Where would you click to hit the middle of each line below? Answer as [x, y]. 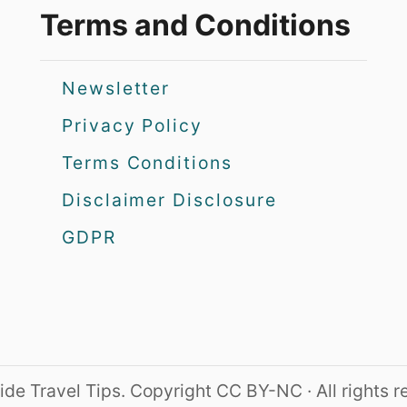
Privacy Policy [132, 125]
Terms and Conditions [195, 25]
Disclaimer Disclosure [169, 199]
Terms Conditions [147, 162]
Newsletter [116, 88]
